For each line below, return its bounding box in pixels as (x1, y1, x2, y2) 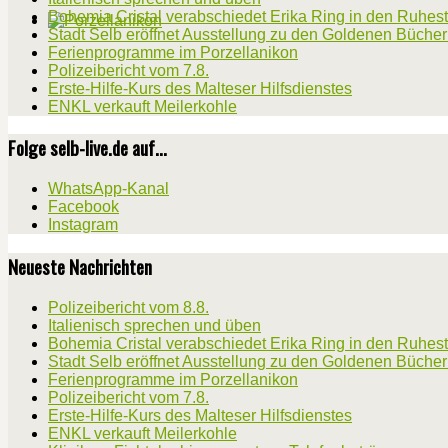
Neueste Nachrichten (8, 252, 152, 280)
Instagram (48, 216, 118, 234)
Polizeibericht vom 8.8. (48, 298, 209, 316)
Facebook (48, 198, 119, 216)
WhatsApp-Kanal (48, 180, 169, 198)
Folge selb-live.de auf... (8, 134, 167, 162)
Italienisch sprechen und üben (48, 316, 261, 334)
